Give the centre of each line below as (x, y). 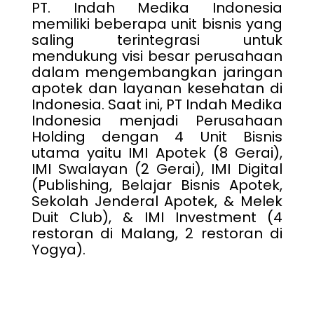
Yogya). (58, 250)
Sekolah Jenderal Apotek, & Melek (157, 201)
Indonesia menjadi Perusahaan (157, 121)
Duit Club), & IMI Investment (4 (157, 217)
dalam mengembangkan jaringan (157, 72)
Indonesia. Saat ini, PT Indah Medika (157, 104)
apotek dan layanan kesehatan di (157, 88)
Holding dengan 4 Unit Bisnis (157, 137)
